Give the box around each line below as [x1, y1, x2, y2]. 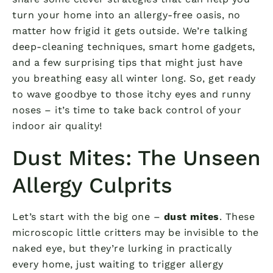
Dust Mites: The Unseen [12, 144, 261, 171]
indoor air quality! [12, 119, 102, 132]
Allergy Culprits [12, 172, 172, 198]
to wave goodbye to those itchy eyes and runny [12, 88, 251, 100]
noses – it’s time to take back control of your [12, 104, 241, 116]
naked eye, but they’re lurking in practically [12, 242, 232, 254]
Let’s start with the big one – [12, 210, 164, 222]
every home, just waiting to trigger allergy [12, 258, 224, 270]
